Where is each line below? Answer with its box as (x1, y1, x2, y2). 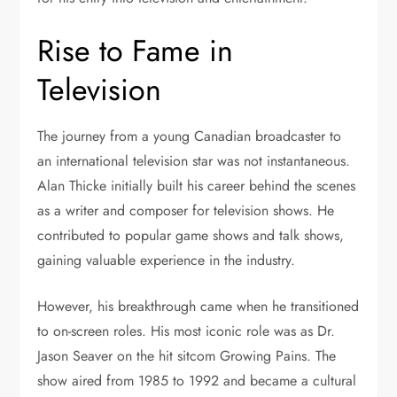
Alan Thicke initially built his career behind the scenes (37, 175, 356, 197)
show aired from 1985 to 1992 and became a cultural (37, 370, 357, 392)
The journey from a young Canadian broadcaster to (37, 126, 342, 147)
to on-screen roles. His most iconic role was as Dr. (37, 321, 336, 342)
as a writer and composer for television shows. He (37, 200, 335, 222)
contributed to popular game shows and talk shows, (37, 225, 345, 246)
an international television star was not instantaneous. (37, 151, 351, 172)
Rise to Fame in (37, 29, 234, 74)
